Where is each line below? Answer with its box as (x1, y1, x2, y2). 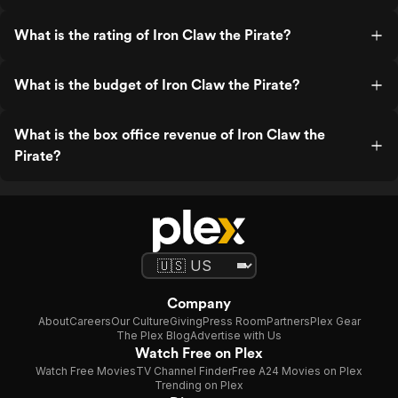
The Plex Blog (116, 329, 190, 342)
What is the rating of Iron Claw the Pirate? (14, 27, 291, 44)
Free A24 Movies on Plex (232, 364, 362, 378)
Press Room (202, 314, 267, 328)
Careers (68, 314, 111, 328)
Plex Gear (309, 314, 361, 328)
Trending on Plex (155, 378, 243, 392)
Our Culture (110, 314, 170, 328)
